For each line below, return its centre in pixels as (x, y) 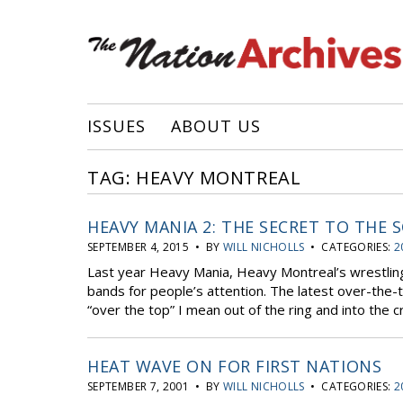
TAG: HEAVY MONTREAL (194, 178)
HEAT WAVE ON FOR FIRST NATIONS (235, 366)
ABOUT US (216, 126)
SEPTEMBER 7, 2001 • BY (155, 386)
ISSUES (116, 126)
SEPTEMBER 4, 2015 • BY (155, 247)
